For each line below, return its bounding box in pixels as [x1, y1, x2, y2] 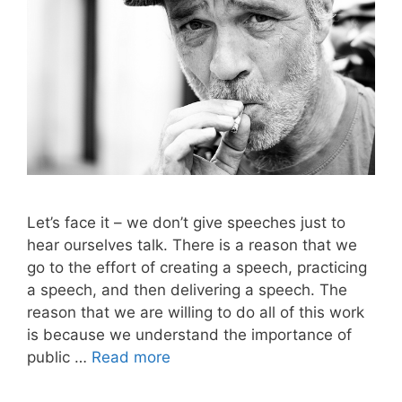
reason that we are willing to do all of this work [27, 303, 364, 322]
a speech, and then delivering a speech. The [27, 281, 347, 300]
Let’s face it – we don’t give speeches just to [27, 214, 345, 232]
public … [27, 348, 92, 367]
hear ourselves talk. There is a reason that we [27, 236, 357, 255]
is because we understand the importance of [27, 326, 352, 345]
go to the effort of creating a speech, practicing [27, 258, 367, 277]
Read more [92, 348, 170, 367]
